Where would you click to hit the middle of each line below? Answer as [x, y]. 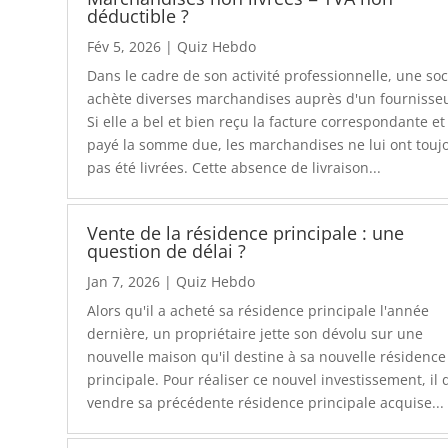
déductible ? [138, 16]
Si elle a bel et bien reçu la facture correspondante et [266, 122]
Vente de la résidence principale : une [246, 232]
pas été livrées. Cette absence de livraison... [234, 168]
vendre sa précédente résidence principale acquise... [266, 402]
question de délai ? [167, 250]
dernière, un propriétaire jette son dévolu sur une [255, 333]
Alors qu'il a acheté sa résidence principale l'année [258, 310]
